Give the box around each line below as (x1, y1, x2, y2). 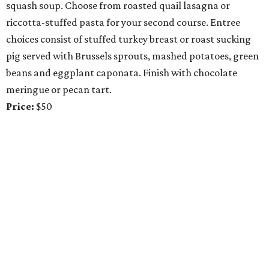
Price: (6, 100, 34, 113)
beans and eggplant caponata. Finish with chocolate (6, 67, 237, 79)
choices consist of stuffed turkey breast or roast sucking (6, 33, 251, 46)
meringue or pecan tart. (6, 83, 112, 96)
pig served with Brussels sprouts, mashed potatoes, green (6, 50, 259, 62)
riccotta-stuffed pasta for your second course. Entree (6, 16, 240, 29)
